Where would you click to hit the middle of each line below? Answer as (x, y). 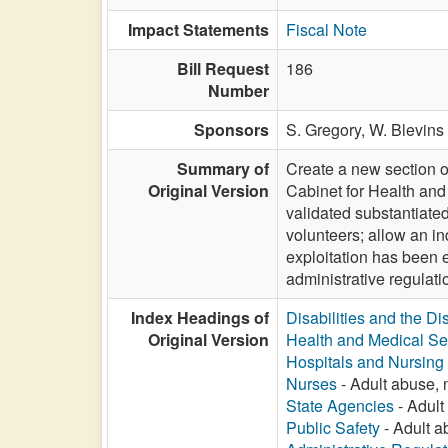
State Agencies (340, 405)
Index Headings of (200, 317)
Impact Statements (198, 29)
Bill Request (223, 68)
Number (238, 90)
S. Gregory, (327, 129)
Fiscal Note (326, 29)
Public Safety (333, 427)
